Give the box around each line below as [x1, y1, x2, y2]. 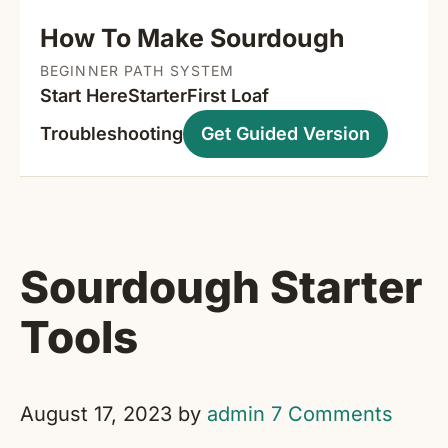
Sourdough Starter [20, 259, 422, 314]
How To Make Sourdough [40, 23, 345, 53]
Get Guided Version [201, 123, 370, 144]
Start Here [40, 85, 128, 106]
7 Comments [271, 402, 393, 427]
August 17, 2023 [20, 402, 172, 427]
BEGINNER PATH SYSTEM [40, 62, 235, 79]
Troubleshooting [40, 123, 183, 144]
